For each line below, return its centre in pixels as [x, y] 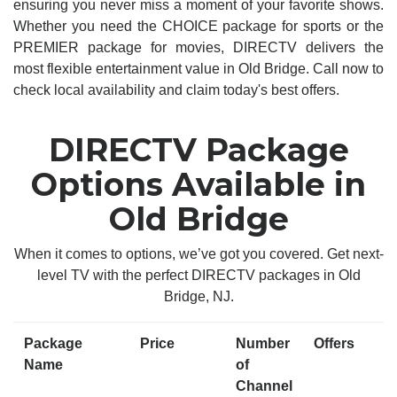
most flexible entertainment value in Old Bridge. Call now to [198, 69]
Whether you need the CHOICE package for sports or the [198, 26]
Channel [264, 386]
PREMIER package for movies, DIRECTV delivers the [198, 47]
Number [263, 343]
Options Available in [198, 184]
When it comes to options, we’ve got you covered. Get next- [198, 254]
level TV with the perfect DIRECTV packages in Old [198, 275]
